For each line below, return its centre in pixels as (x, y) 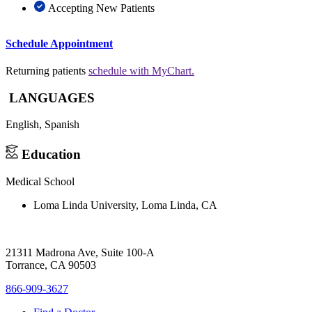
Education (49, 154)
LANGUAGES (50, 97)
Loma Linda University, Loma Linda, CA (125, 205)
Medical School (40, 181)
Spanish (62, 125)
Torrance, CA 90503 (51, 265)
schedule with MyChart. (141, 70)
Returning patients (47, 70)
